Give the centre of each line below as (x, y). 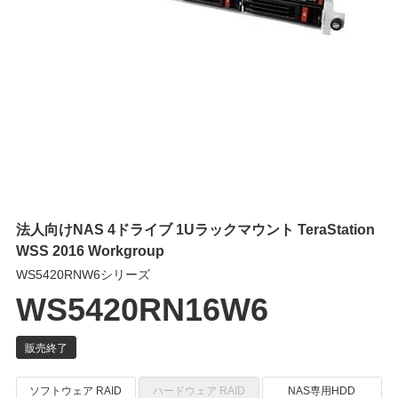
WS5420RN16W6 (142, 308)
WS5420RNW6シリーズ (83, 274)
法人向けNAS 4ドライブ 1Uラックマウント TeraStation (195, 229)
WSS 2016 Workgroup (90, 250)
